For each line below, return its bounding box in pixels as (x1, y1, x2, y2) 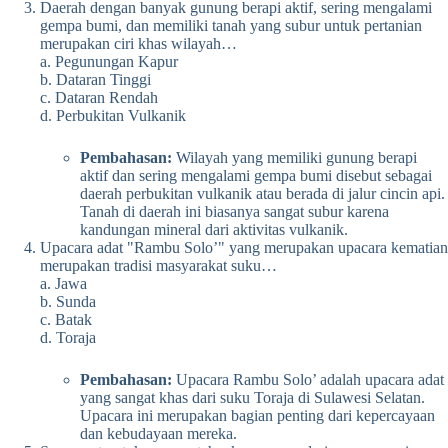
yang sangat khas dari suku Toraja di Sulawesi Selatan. (80, 388, 425, 406)
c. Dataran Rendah (40, 88, 158, 106)
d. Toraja (40, 328, 96, 346)
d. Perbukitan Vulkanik (40, 106, 186, 124)
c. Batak (40, 310, 92, 328)
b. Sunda (40, 292, 96, 310)
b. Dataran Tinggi (40, 70, 151, 88)
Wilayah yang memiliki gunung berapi (172, 148, 417, 166)
